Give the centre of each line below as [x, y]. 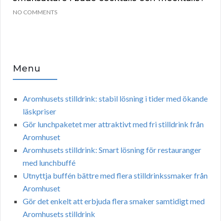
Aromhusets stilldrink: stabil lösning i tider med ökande [115, 99]
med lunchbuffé [49, 163]
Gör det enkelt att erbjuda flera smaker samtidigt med [114, 201]
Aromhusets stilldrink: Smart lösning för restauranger [112, 150]
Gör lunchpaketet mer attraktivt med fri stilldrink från [113, 124]
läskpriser [39, 111]
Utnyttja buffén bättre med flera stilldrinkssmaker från [115, 176]
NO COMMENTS [35, 12]
